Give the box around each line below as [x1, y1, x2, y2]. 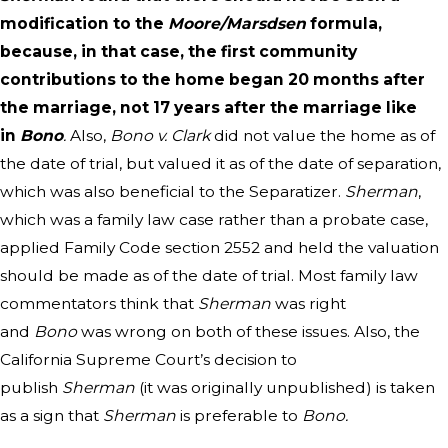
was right [271, 294, 346, 314]
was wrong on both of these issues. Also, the [77, 322, 420, 342]
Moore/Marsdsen [168, 14, 310, 34]
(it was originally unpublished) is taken [135, 378, 435, 398]
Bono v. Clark [110, 126, 210, 146]
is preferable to [180, 406, 302, 426]
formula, [310, 14, 382, 34]
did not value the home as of [210, 126, 435, 146]
